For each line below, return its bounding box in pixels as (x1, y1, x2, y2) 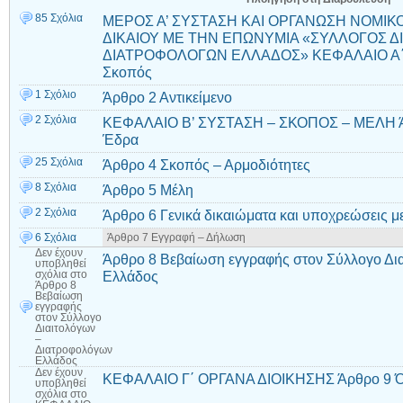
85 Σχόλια (35, 12, 83, 23)
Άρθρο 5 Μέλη (103, 181, 193, 198)
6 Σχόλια (35, 231, 76, 243)
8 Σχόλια (35, 181, 76, 193)
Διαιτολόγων (35, 322, 95, 334)
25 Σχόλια (35, 156, 83, 167)
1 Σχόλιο (35, 88, 76, 100)
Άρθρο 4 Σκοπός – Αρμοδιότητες (103, 156, 310, 173)
